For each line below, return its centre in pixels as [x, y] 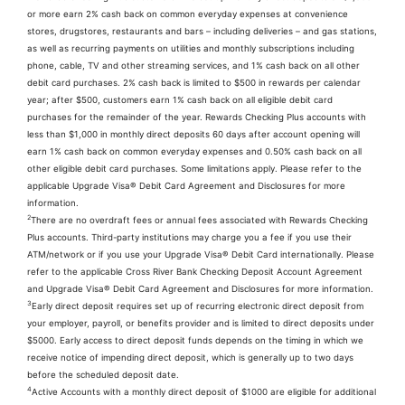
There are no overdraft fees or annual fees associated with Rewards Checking [199, 220]
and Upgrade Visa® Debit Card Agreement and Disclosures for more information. [200, 288]
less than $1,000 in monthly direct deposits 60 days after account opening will [193, 134]
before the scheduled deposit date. [103, 374]
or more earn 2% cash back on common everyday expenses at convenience [188, 14]
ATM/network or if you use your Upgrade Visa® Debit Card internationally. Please [201, 254]
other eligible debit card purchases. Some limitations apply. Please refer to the [194, 168]
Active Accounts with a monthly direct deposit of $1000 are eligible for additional [204, 391]
